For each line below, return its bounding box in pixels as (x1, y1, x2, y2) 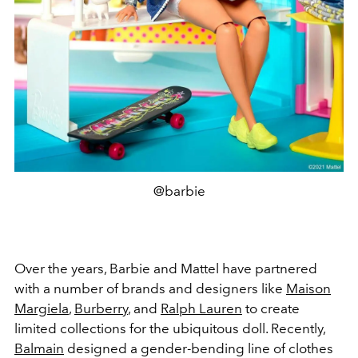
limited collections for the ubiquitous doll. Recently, (14, 320, 325, 336)
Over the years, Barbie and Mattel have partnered (14, 260, 317, 276)
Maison (286, 280, 331, 296)
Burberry (74, 300, 128, 316)
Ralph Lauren (161, 300, 242, 316)
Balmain (14, 340, 64, 356)
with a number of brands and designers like (14, 280, 286, 296)
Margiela (14, 300, 69, 316)
